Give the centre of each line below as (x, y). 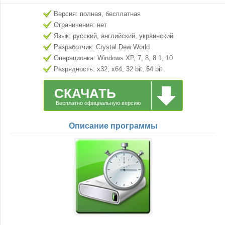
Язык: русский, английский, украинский (114, 36)
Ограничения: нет (80, 25)
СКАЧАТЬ (85, 93)
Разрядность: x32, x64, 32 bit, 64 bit (108, 69)
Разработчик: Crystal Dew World (102, 47)
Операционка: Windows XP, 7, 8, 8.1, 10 (113, 58)
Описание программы (113, 126)
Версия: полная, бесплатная (97, 14)
